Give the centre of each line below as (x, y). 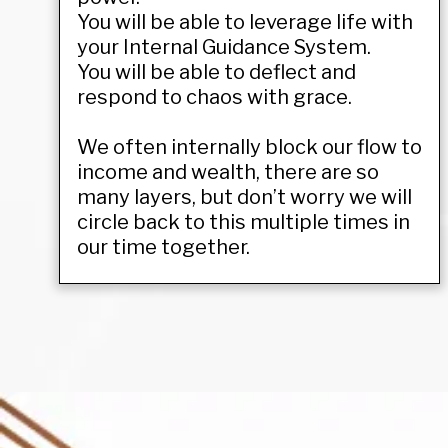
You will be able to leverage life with (245, 21)
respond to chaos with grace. (214, 96)
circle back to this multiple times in (243, 221)
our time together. (163, 246)
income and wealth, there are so (228, 171)
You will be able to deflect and (216, 71)
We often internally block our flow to (249, 146)
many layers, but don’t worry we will (244, 196)
